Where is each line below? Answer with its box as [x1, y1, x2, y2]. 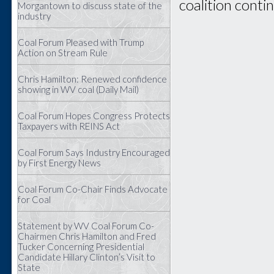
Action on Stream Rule [18, 47, 108, 58]
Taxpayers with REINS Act [18, 120, 120, 131]
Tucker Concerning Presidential [18, 241, 144, 252]
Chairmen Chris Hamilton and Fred [18, 231, 156, 242]
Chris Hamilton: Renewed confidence [18, 73, 167, 84]
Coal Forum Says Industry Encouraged [18, 147, 170, 158]
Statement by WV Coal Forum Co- [18, 220, 154, 231]
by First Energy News [18, 157, 101, 168]
